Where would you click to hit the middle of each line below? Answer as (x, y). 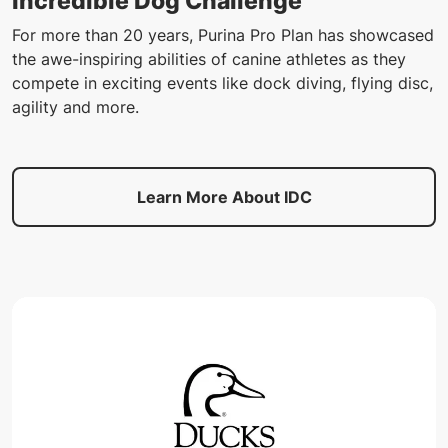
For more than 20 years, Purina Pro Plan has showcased (223, 34)
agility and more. (75, 106)
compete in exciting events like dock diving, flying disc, (222, 82)
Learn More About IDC (224, 196)
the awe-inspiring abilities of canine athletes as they (209, 58)
